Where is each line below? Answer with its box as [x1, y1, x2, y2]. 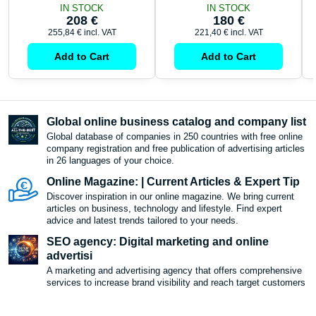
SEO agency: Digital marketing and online [47, 236, 269, 248]
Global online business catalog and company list [47, 116, 306, 128]
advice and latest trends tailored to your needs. [47, 215, 238, 226]
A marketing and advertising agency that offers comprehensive [47, 265, 302, 276]
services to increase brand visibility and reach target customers [47, 277, 305, 288]
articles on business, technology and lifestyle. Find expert [47, 203, 282, 214]
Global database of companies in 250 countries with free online [47, 131, 303, 142]
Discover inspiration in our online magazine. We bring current [47, 191, 294, 202]
